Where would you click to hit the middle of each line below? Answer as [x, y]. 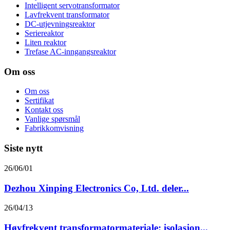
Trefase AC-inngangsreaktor [70, 51]
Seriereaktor [44, 33]
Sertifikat [39, 101]
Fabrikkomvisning [54, 128]
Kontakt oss [44, 110]
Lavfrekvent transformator [67, 14]
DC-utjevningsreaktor [60, 24]
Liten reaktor [45, 42]
